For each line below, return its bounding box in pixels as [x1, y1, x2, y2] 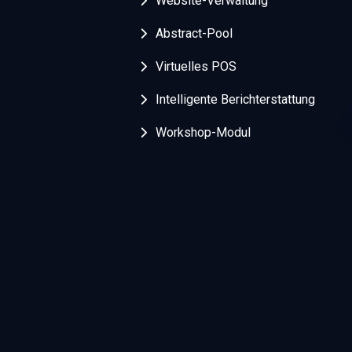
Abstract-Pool [156, 26, 233, 42]
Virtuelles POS [156, 59, 236, 75]
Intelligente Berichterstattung [156, 92, 315, 108]
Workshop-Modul [156, 125, 251, 141]
